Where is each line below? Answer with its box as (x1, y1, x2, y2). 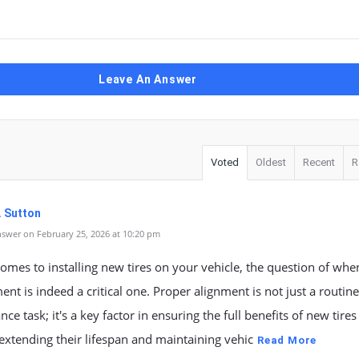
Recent (303, 156, 335, 168)
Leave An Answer (99, 73, 197, 86)
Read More (257, 334, 317, 346)
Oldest (256, 156, 286, 168)
